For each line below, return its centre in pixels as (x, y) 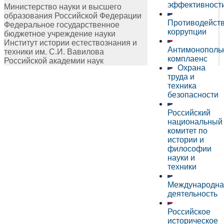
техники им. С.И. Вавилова (54, 51)
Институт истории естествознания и (70, 42)
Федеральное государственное (62, 24)
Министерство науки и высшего (63, 6)
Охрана (191, 68)
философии (189, 149)
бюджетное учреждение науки (60, 33)
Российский (189, 113)
